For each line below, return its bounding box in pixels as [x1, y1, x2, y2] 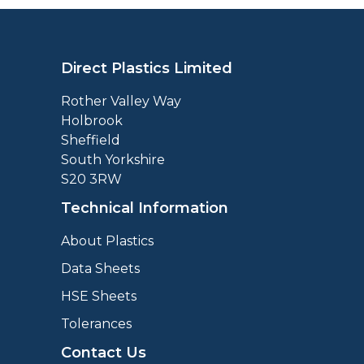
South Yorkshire [61, 152, 165, 167]
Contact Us [61, 344, 146, 362]
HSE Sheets [61, 288, 136, 304]
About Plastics [61, 233, 154, 249]
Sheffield [61, 132, 120, 148]
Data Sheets [61, 261, 140, 276]
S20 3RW [61, 171, 122, 187]
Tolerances [61, 316, 132, 331]
